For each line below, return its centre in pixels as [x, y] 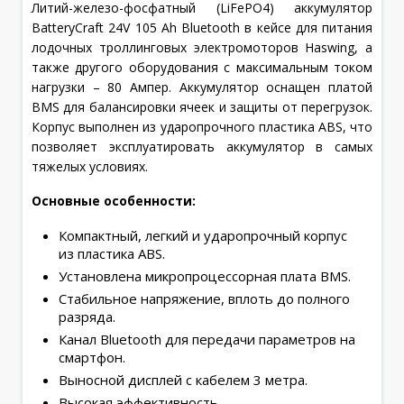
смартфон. [92, 357]
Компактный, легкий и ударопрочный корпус [203, 235]
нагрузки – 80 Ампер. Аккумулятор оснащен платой [202, 87]
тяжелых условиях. [90, 166]
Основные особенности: [114, 201]
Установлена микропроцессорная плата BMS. [205, 276]
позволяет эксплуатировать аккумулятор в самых [202, 147]
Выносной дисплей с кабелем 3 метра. [183, 380]
